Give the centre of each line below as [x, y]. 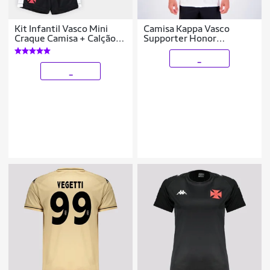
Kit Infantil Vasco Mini [61, 29]
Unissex [32, 48]
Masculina [165, 48]
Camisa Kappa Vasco [187, 29]
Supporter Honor [180, 39]
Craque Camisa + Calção [65, 39]
